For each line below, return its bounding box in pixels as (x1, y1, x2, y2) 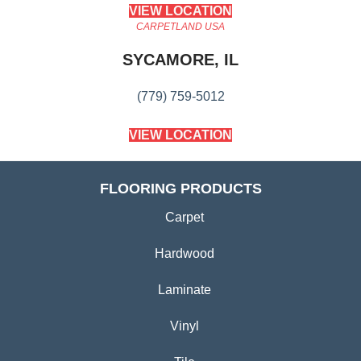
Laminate (158, 283, 211, 297)
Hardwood (155, 247, 214, 261)
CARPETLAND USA (136, 21, 225, 33)
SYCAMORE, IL (122, 51, 239, 69)
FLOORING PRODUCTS (99, 180, 262, 197)
